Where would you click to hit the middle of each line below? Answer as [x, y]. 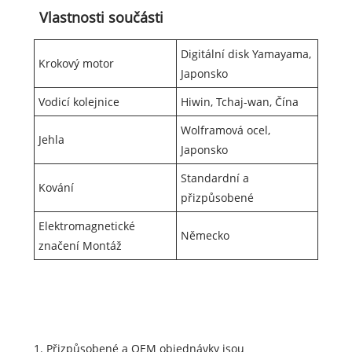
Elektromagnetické [86, 226]
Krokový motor [76, 64]
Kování [56, 188]
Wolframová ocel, [225, 130]
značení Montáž [80, 246]
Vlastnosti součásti [101, 18]
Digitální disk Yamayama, [246, 54]
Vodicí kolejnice [79, 102]
